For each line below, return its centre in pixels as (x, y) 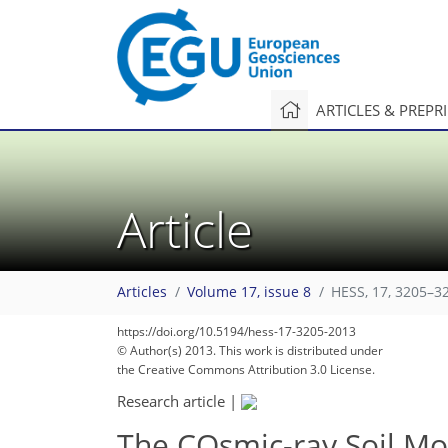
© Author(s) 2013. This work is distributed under (250, 350)
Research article (171, 400)
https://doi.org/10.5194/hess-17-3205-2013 (236, 331)
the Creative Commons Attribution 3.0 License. (246, 369)
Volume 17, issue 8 (249, 292)
